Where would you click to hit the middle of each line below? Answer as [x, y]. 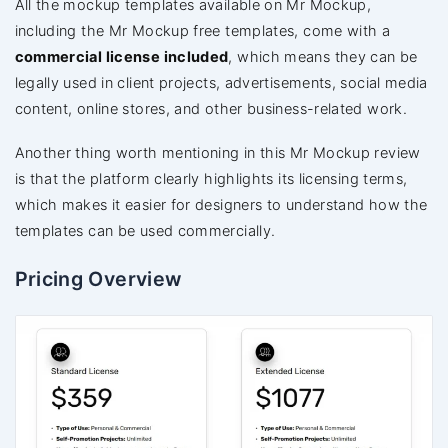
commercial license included [121, 57]
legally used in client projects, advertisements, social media [221, 83]
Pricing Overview [98, 279]
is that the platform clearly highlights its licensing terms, [211, 179]
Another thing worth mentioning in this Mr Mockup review [217, 153]
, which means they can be [323, 57]
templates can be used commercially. [145, 231]
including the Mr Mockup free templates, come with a [202, 31]
